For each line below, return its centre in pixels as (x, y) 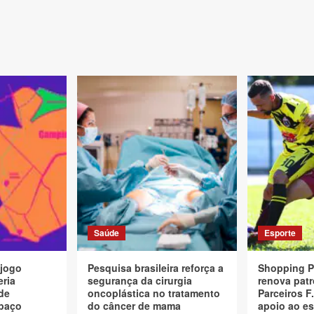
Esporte (280, 233)
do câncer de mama (134, 306)
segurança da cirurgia (140, 280)
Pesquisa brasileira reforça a (156, 268)
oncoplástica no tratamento (154, 293)
